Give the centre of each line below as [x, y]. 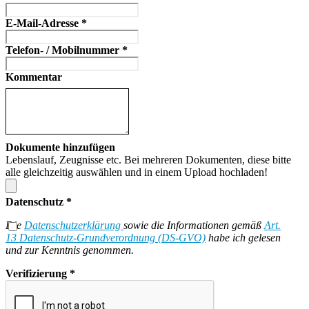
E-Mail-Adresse [43, 23]
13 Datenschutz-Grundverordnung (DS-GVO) [106, 238]
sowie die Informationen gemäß [194, 226]
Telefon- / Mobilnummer [64, 50]
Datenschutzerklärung [74, 226]
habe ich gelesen [243, 238]
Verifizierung [38, 274]
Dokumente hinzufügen [60, 148]
